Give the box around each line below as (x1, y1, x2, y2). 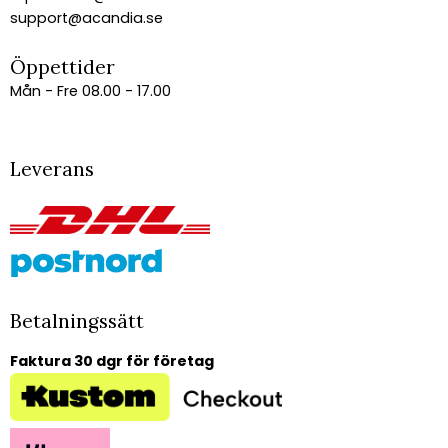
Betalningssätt (10, 308, 144, 333)
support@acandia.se (10, 7, 163, 28)
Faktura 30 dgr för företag (10, 350, 214, 371)
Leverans (10, 156, 94, 181)
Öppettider (10, 54, 115, 79)
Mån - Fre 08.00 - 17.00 (10, 80, 171, 101)
